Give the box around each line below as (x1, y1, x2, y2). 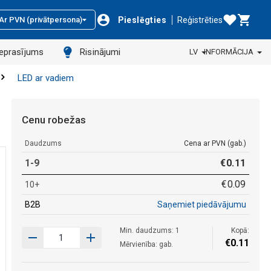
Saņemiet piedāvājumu (157, 199, 246, 209)
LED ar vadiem (17, 73, 74, 83)
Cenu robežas (21, 113, 86, 126)
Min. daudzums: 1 (119, 226, 180, 235)
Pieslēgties (117, 15, 166, 25)
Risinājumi (80, 47, 121, 57)
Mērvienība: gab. (119, 240, 173, 249)
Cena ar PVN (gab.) (183, 139, 246, 148)
